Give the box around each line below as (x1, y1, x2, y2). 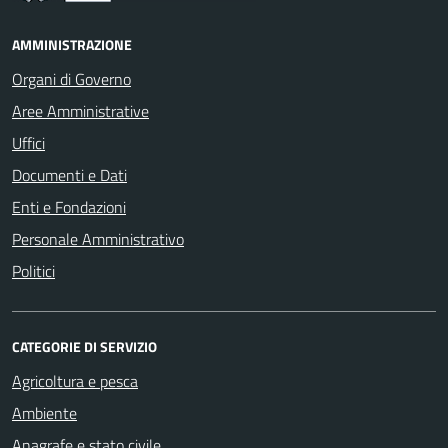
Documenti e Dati (12, 163, 127, 187)
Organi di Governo (12, 67, 131, 91)
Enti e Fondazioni (12, 195, 126, 219)
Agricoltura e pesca (12, 369, 138, 393)
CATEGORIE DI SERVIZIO (12, 336, 157, 357)
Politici (12, 259, 55, 283)
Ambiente (12, 401, 77, 425)
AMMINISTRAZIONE (12, 34, 132, 55)
